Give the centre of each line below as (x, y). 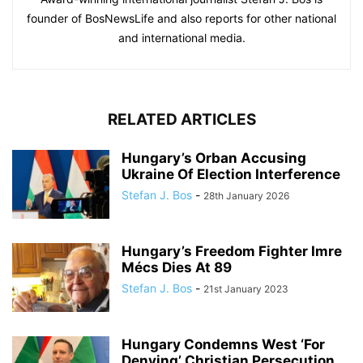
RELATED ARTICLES (181, 120)
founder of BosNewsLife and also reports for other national (181, 18)
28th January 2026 (246, 196)
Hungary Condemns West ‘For (223, 344)
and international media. (181, 38)
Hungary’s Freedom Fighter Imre (232, 251)
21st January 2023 (246, 289)
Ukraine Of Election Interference (231, 174)
